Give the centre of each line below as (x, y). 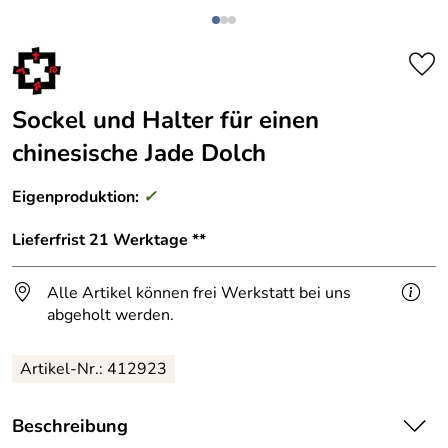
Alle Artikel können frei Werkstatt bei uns (199, 292)
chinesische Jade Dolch (139, 153)
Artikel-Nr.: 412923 (93, 368)
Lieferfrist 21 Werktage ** (109, 239)
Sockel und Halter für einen (165, 120)
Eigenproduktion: (77, 197)
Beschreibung (70, 425)
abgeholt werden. (110, 314)
